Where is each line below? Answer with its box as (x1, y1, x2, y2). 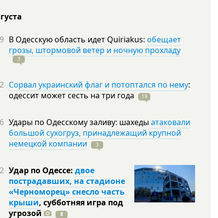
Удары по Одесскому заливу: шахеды (9, 117, 151, 127)
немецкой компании (9, 138, 87, 149)
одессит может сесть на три (9, 90, 117, 101)
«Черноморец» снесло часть (9, 186, 125, 197)
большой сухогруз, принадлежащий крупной (9, 127, 181, 138)
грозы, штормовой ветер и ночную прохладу (9, 45, 181, 55)
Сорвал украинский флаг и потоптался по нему (9, 79, 188, 90)
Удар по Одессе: (9, 165, 75, 176)
